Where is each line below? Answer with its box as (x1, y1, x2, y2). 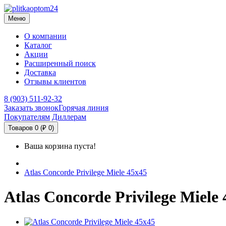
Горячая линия (59, 103, 108, 112)
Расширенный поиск (24, 59, 96, 68)
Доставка (24, 68, 56, 77)
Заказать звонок (4, 103, 59, 112)
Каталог (24, 41, 52, 49)
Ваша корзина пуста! (24, 142, 96, 150)
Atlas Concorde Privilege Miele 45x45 (24, 168, 147, 177)
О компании (24, 32, 67, 40)
